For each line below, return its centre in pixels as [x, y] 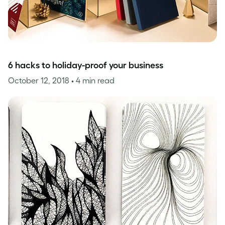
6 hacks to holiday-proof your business [86, 65]
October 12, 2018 [40, 80]
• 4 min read [93, 80]
